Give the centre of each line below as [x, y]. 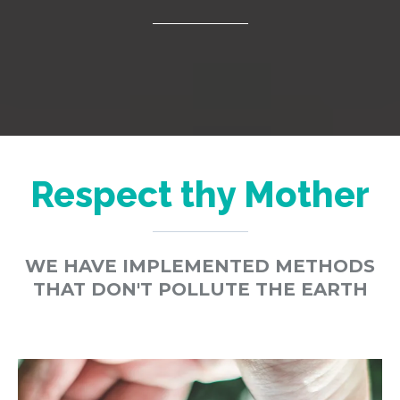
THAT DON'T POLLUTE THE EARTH [200, 289]
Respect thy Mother [200, 194]
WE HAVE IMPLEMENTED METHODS [200, 266]
